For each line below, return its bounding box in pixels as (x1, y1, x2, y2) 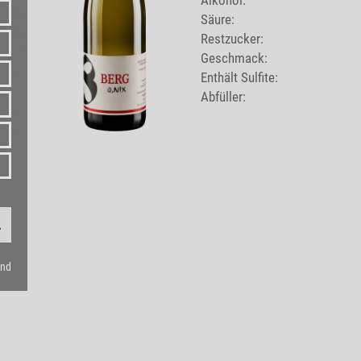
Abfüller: (201, 89, 246, 105)
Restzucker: (201, 31, 263, 47)
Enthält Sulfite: (201, 69, 278, 85)
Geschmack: (201, 50, 268, 66)
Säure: (201, 11, 234, 27)
